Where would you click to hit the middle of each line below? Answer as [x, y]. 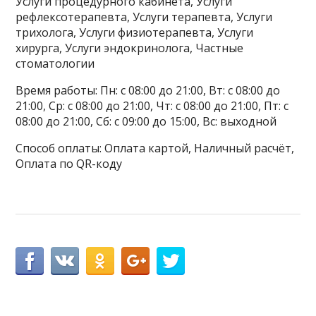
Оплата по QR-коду [69, 164]
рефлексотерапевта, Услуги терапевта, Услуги [144, 17]
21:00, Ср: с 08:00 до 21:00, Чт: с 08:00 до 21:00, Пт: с [152, 106]
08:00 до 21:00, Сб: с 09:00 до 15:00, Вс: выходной [146, 122]
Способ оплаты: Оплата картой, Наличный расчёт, [155, 148]
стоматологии [55, 64]
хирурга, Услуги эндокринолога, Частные [130, 48]
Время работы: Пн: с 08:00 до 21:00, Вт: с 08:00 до [148, 91]
